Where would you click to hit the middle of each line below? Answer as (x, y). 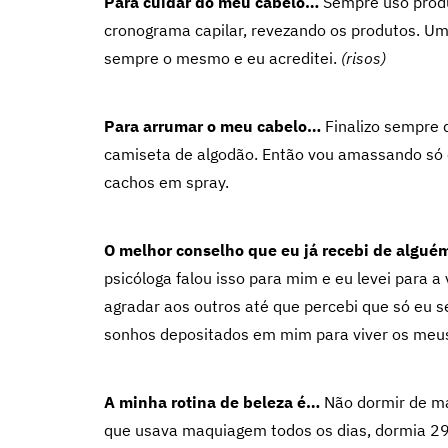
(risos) (363, 58)
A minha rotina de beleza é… (212, 402)
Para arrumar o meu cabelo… (212, 126)
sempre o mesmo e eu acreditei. (222, 58)
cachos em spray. (166, 182)
